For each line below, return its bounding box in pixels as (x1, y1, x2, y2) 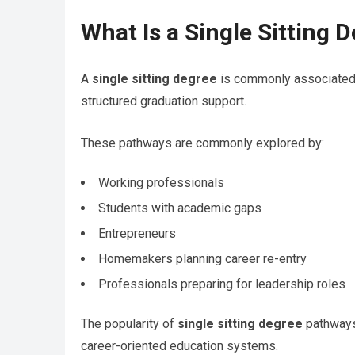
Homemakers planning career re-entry (98, 251, 307, 267)
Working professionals (98, 175, 224, 191)
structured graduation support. (81, 94, 246, 109)
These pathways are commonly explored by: (81, 136, 324, 151)
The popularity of (81, 316, 177, 332)
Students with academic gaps (98, 200, 261, 216)
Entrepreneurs (98, 226, 176, 242)
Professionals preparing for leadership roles (98, 277, 345, 292)
